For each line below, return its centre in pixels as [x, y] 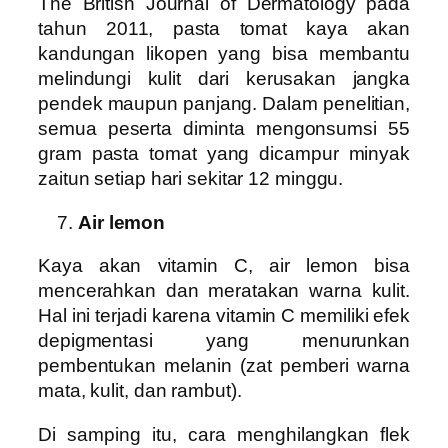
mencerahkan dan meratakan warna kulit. [224, 291]
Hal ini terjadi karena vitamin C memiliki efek [224, 316]
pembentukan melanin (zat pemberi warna [224, 366]
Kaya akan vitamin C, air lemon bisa [224, 266]
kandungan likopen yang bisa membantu [224, 54]
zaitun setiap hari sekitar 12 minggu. [191, 179]
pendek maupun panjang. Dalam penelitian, [224, 104]
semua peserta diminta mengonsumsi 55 [224, 129]
